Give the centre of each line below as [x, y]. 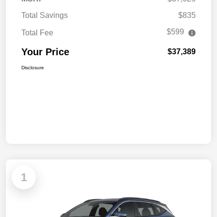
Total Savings [45, 15]
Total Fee [37, 33]
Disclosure [33, 68]
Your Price [45, 52]
